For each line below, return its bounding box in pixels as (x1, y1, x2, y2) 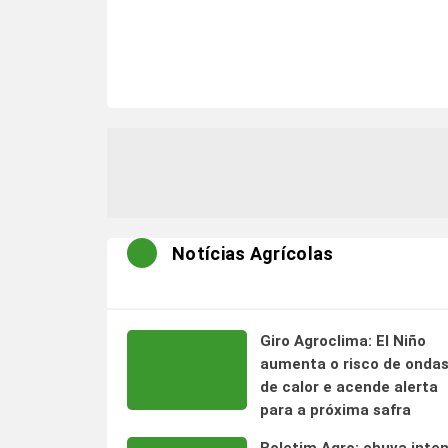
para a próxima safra (259, 401, 411, 419)
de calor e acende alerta (259, 378, 438, 396)
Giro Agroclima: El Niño (259, 332, 426, 350)
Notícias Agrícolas (172, 242, 334, 264)
